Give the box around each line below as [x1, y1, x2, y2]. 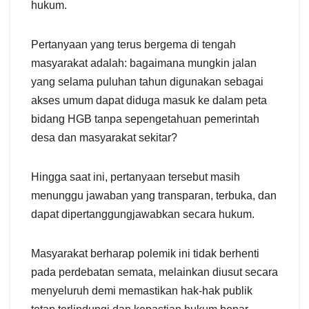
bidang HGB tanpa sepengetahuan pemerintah [31, 112, 259, 125]
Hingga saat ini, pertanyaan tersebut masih [31, 170, 240, 183]
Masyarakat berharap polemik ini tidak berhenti [31, 247, 259, 259]
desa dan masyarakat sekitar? [31, 131, 177, 143]
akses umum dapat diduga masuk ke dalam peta [31, 94, 267, 106]
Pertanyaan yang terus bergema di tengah [31, 38, 236, 50]
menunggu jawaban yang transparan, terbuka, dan [31, 189, 277, 201]
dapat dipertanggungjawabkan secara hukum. [31, 208, 255, 220]
